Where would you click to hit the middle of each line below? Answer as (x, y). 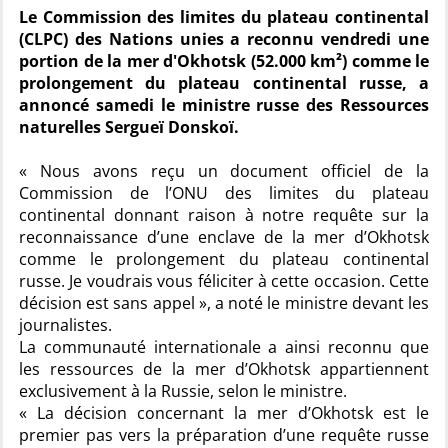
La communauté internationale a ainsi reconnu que (224, 347)
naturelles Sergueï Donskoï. (129, 127)
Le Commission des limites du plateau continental (224, 17)
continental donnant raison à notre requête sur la (224, 215)
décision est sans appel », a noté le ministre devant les (224, 303)
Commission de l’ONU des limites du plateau (224, 193)
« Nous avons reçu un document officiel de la (224, 171)
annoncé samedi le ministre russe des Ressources (224, 105)
